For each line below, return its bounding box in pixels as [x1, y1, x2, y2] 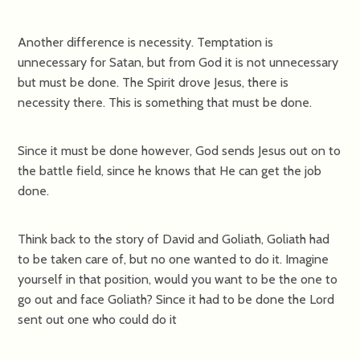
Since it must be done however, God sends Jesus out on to [18, 142, 342, 158]
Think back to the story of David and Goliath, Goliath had [18, 231, 330, 247]
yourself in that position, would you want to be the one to [18, 271, 338, 287]
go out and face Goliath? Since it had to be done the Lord [18, 291, 335, 307]
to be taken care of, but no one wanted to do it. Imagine [18, 251, 329, 267]
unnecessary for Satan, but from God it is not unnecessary [18, 54, 339, 70]
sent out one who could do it [18, 311, 178, 327]
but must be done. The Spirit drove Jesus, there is [18, 74, 289, 90]
